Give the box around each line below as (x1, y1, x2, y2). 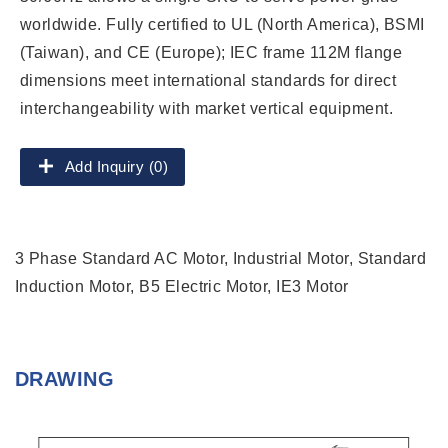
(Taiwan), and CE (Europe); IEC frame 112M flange (20, 43, 403, 61)
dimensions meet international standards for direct (20, 71, 397, 89)
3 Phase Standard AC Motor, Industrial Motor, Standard (15, 249, 427, 267)
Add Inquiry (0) (65, 157, 169, 175)
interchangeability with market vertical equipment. (20, 99, 394, 117)
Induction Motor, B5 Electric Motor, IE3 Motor (15, 277, 349, 295)
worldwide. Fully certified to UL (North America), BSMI (20, 15, 425, 33)
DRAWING (15, 367, 115, 390)
